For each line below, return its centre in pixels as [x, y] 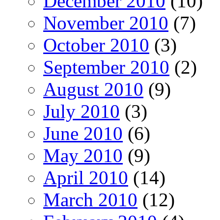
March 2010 [90, 199]
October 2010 [96, 45]
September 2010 [106, 67]
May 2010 [83, 155]
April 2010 [86, 177]
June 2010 [83, 133]
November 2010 [106, 23]
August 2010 [93, 89]
